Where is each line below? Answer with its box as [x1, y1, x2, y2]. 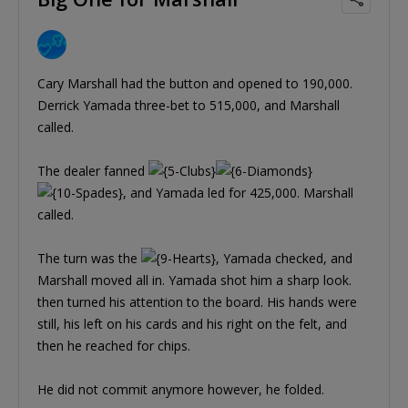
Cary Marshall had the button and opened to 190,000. [37, 74, 352, 92]
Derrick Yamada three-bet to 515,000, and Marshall [37, 96, 340, 114]
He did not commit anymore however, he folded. [37, 380, 324, 398]
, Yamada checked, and [216, 249, 352, 267]
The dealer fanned [37, 161, 148, 179]
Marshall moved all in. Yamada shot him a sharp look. [37, 270, 352, 289]
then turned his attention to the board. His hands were [37, 292, 357, 311]
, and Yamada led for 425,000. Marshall [123, 183, 353, 201]
